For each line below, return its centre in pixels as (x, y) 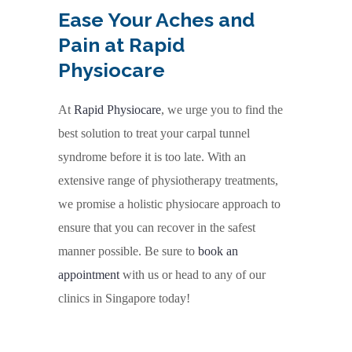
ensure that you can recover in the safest (157, 227)
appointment (89, 274)
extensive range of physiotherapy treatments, (168, 180)
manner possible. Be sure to (128, 251)
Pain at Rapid (121, 44)
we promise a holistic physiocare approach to (169, 203)
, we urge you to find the (222, 109)
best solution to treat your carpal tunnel (154, 133)
